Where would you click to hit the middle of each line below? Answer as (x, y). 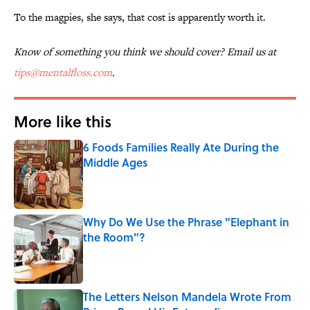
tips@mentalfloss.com (63, 73)
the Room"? (114, 237)
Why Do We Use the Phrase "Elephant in (186, 222)
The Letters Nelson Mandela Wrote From (187, 297)
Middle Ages (115, 163)
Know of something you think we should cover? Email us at (145, 52)
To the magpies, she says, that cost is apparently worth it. (140, 17)
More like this (63, 121)
